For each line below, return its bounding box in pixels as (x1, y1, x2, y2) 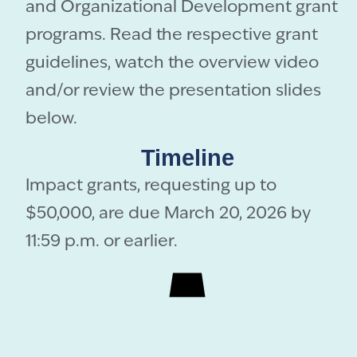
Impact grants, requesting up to (25, 178, 277, 195)
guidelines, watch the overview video (25, 54, 320, 72)
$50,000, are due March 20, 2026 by (25, 206, 312, 223)
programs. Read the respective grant (25, 26, 319, 44)
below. (25, 110, 78, 127)
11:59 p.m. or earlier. (25, 233, 178, 251)
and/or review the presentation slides (25, 82, 322, 100)
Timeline (140, 145, 234, 171)
